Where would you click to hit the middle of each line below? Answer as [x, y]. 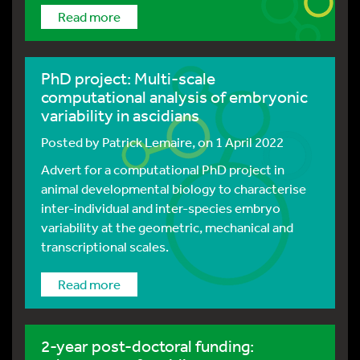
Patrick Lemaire [147, 142]
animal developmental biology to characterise [174, 188]
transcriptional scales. [105, 246]
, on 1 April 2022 [238, 142]
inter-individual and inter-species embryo [161, 208]
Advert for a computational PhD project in [163, 169]
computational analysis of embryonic [174, 97]
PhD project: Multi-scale [128, 78]
